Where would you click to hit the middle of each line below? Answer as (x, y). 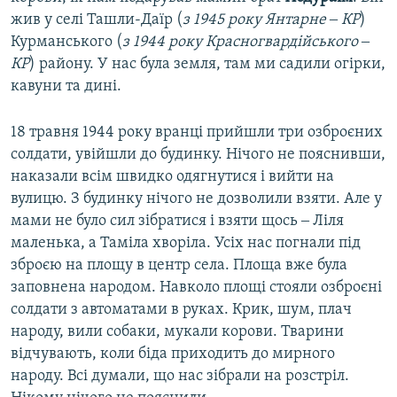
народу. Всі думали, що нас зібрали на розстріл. (180, 377)
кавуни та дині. (66, 87)
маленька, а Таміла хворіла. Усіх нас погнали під (186, 244)
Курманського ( (66, 43)
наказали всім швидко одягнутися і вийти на (172, 177)
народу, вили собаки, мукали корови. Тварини (177, 332)
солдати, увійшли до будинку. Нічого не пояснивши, (198, 155)
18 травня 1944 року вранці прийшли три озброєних (197, 133)
